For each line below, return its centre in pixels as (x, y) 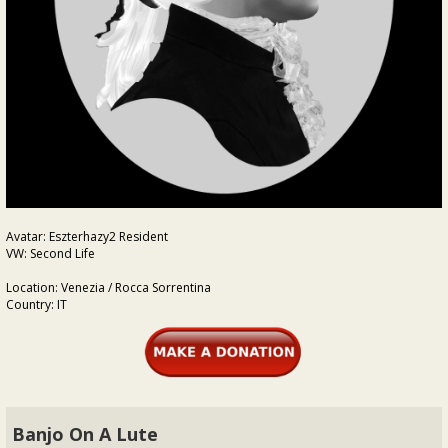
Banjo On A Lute (85, 433)
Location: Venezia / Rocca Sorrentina (108, 287)
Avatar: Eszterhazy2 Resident (87, 236)
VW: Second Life (50, 253)
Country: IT (36, 304)
